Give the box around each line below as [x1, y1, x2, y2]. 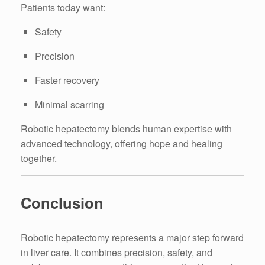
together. [21, 151, 57, 165]
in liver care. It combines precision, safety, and [21, 245, 212, 259]
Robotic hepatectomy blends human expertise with [21, 121, 232, 135]
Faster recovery [35, 73, 99, 87]
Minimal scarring [35, 97, 104, 111]
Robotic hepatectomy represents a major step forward [21, 230, 244, 244]
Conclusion [21, 192, 104, 214]
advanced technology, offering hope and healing [21, 136, 222, 150]
